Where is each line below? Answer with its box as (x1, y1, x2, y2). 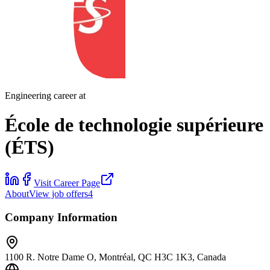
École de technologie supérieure (5, 114, 263, 136)
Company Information (5, 210, 118, 224)
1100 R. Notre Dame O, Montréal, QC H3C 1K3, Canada (5, 252, 226, 263)
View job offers (29, 188, 88, 199)
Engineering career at (5, 90, 86, 101)
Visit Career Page (34, 177, 100, 188)
